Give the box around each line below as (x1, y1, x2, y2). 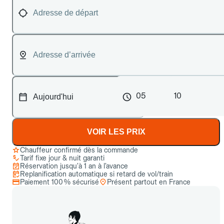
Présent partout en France (107, 178, 190, 186)
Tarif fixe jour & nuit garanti (20, 154, 104, 162)
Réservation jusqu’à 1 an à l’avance (20, 162, 128, 170)
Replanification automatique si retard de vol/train (20, 170, 173, 178)
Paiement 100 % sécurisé (20, 178, 99, 186)
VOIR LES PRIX (86, 127, 145, 136)
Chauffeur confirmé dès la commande (20, 146, 138, 154)
